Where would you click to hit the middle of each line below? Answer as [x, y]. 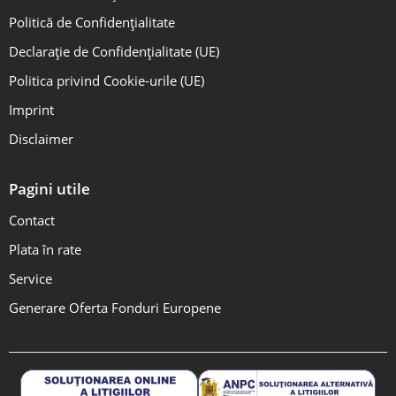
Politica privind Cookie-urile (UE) [107, 81]
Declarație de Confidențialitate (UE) [114, 52]
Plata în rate [45, 249]
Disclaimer [41, 140]
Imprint [31, 110]
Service [30, 278]
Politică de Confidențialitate [92, 23]
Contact [32, 220]
